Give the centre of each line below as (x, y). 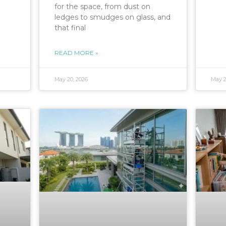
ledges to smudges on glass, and (112, 17)
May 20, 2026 (71, 79)
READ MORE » (76, 53)
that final (70, 28)
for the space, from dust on (102, 7)
